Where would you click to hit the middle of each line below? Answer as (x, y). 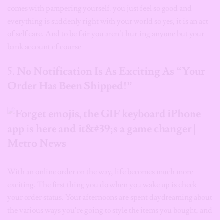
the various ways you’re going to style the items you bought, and (110, 210)
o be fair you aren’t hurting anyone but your (134, 34)
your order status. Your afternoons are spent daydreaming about (110, 198)
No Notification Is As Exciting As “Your (111, 71)
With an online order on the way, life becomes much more (100, 172)
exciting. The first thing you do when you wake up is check (102, 185)
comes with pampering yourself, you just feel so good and (99, 9)
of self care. (26, 34)
